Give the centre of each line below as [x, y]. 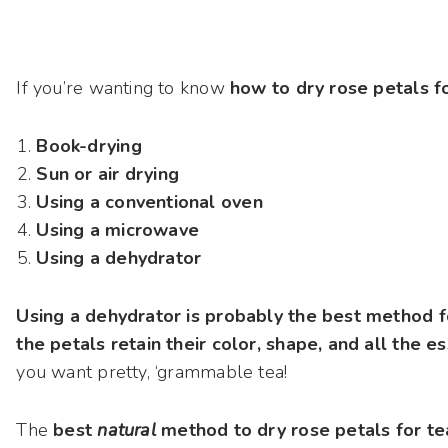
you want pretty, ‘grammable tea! [152, 372]
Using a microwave [118, 230]
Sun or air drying [108, 174]
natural [126, 430]
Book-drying [89, 146]
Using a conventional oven [149, 202]
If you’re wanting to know [123, 88]
